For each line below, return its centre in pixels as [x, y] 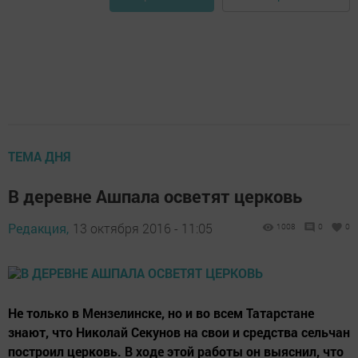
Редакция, [38, 228]
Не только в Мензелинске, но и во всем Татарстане [161, 313]
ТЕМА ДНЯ [40, 156]
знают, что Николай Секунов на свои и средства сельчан [179, 332]
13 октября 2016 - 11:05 [143, 228]
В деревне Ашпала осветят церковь [155, 196]
